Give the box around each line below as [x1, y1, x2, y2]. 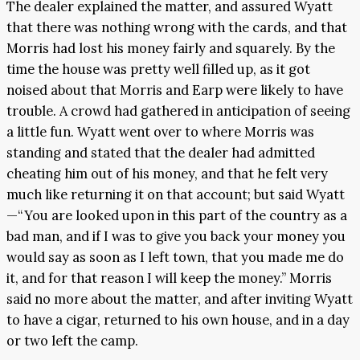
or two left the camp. [6, 332, 138, 350]
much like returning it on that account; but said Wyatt [6, 186, 345, 204]
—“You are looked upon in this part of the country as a [6, 207, 347, 225]
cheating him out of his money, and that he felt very [6, 165, 328, 183]
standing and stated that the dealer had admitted [6, 144, 315, 162]
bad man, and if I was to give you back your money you [6, 227, 346, 246]
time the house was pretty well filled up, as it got [6, 60, 310, 79]
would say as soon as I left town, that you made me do [6, 248, 344, 267]
